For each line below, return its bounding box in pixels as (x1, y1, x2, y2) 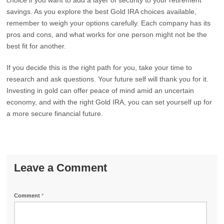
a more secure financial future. (6, 109, 103, 117)
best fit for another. (6, 42, 66, 50)
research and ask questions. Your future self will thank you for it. (6, 75, 209, 83)
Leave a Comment (14, 161, 107, 174)
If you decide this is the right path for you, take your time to (6, 63, 192, 71)
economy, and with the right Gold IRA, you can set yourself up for (6, 98, 212, 106)
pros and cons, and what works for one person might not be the (6, 30, 207, 38)
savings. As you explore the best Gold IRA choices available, (6, 7, 197, 15)
